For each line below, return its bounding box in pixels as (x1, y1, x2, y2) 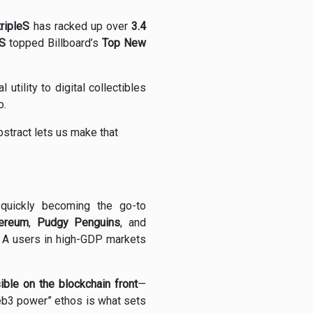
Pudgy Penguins (36, 216, 121, 230)
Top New (102, 36, 146, 50)
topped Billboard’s (6, 36, 102, 50)
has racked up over (29, 20, 132, 34)
